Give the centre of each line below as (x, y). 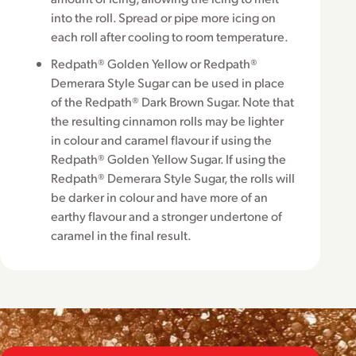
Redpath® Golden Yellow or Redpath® (154, 64)
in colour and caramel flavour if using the (161, 140)
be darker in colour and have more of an (159, 197)
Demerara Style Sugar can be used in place (168, 83)
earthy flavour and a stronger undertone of (166, 216)
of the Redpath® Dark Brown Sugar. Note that (172, 102)
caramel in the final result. (121, 235)
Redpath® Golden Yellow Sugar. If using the (168, 159)
